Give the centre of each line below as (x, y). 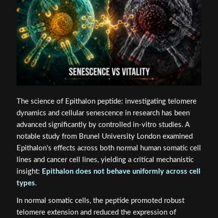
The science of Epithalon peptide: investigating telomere (106, 101)
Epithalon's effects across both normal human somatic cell (109, 148)
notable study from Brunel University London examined (104, 136)
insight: (29, 171)
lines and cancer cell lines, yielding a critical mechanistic (105, 160)
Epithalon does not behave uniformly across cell (121, 171)
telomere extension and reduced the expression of (96, 213)
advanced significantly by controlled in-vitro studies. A (103, 125)
